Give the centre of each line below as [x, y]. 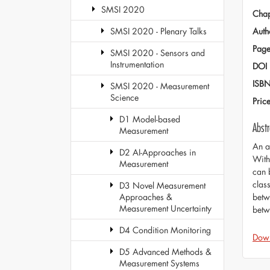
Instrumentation [137, 64]
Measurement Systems [159, 263]
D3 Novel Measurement [162, 185]
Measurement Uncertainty [165, 208]
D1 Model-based [150, 119]
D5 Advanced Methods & [165, 252]
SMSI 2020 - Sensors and [158, 53]
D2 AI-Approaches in [158, 152]
